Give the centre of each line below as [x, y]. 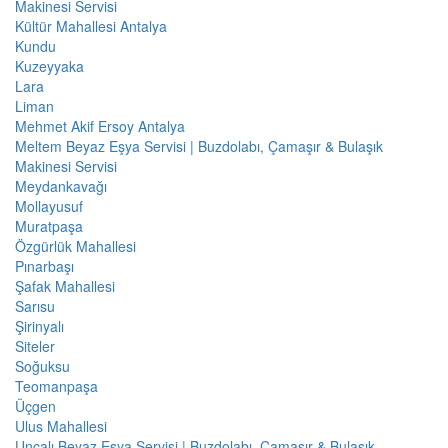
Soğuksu [42, 365]
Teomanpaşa [56, 385]
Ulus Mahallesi [61, 425]
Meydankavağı [61, 185]
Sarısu [35, 305]
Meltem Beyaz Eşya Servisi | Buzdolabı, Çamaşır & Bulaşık [199, 145]
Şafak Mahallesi [65, 285]
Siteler [35, 345]
